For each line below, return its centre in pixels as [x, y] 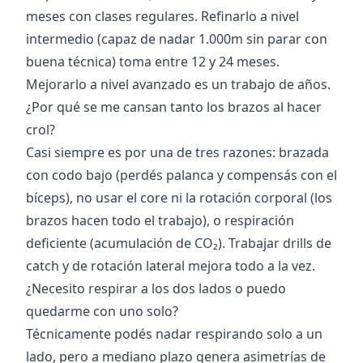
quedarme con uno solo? [102, 312]
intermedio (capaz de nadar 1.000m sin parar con [177, 39]
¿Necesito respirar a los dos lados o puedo [156, 289]
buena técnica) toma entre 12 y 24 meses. [153, 62]
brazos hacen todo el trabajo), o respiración [160, 221]
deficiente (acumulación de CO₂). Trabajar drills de [179, 243]
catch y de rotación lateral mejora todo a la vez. [171, 266]
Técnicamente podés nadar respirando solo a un [174, 334]
